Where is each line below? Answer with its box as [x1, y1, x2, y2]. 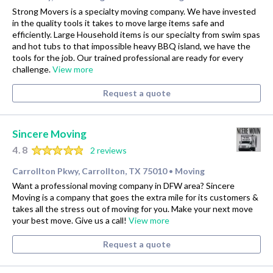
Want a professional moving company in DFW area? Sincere [12, 180, 235, 191]
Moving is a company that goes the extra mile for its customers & [12, 192, 258, 203]
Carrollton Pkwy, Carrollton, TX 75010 [12, 166, 167, 177]
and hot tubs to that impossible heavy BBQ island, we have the [12, 41, 250, 52]
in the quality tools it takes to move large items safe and [12, 18, 224, 29]
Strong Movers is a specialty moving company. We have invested [12, 6, 256, 17]
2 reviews [90, 145, 127, 156]
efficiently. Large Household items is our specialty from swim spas [12, 29, 260, 40]
